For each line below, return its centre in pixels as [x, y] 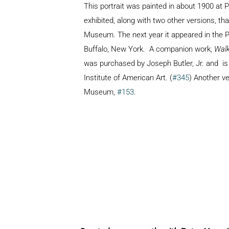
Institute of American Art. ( [128, 77]
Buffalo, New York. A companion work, [149, 49]
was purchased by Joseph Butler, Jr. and [151, 63]
